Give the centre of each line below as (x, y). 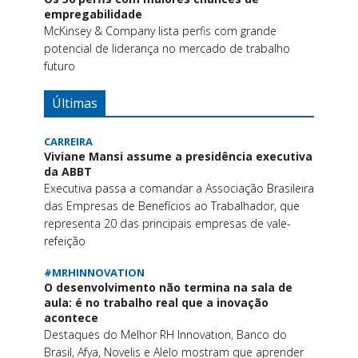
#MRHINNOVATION (94, 273)
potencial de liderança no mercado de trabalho (167, 49)
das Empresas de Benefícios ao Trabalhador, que (171, 206)
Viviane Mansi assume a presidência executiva (178, 157)
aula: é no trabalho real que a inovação (156, 303)
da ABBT (68, 172)
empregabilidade (93, 14)
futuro (59, 66)
